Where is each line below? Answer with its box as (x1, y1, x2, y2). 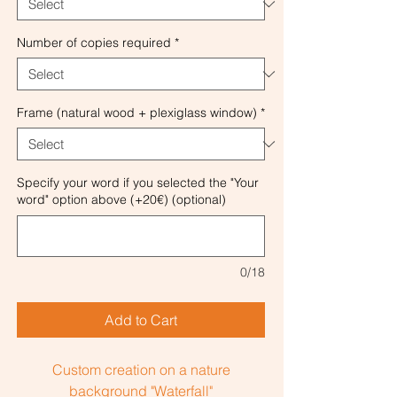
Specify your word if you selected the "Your (17, 175, 259, 191)
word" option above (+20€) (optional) (17, 191, 226, 208)
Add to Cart (105, 311, 177, 330)
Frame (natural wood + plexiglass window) (17, 105, 257, 121)
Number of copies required (17, 35, 171, 51)
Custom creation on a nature (51, 361, 230, 379)
